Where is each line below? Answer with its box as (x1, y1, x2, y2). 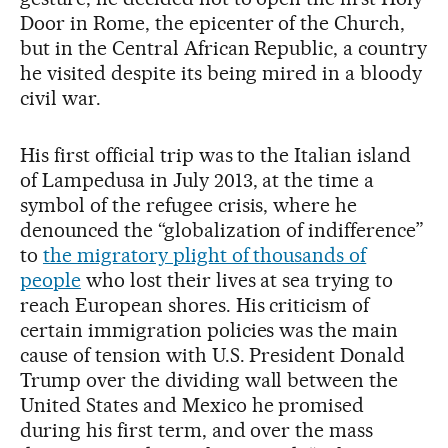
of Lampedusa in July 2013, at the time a (20, 168, 375, 193)
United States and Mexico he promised (20, 393, 365, 418)
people (20, 268, 81, 293)
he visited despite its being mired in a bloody (20, 61, 423, 86)
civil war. (20, 86, 101, 111)
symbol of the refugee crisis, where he (20, 193, 358, 218)
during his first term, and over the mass (20, 418, 374, 443)
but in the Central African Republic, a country (20, 36, 428, 61)
